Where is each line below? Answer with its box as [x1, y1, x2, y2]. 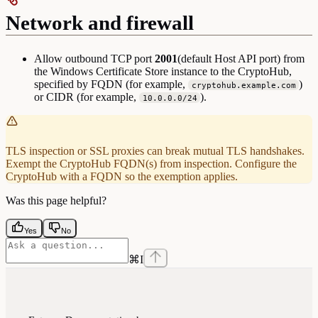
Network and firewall [6, 11, 194, 34]
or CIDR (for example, [34, 90, 139, 103]
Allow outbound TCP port [34, 52, 155, 65]
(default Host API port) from [177, 52, 305, 65]
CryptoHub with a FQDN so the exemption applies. [6, 170, 238, 182]
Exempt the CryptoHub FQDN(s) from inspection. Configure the [6, 157, 297, 170]
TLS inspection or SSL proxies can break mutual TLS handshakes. [6, 144, 305, 157]
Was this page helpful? [6, 194, 106, 207]
